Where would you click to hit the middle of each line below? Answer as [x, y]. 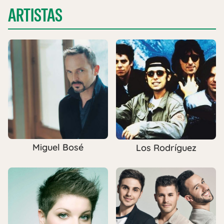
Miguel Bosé [58, 147]
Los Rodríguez [166, 147]
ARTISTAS [35, 15]
